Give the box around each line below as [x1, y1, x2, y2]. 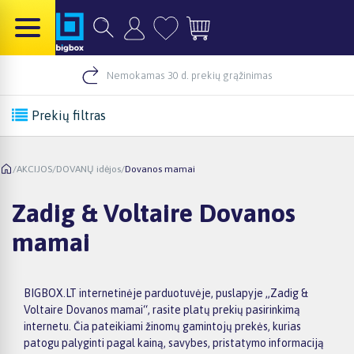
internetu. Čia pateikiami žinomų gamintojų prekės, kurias [24, 319, 301, 333]
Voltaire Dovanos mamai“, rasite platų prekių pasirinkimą [24, 303, 300, 316]
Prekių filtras [32, 108, 106, 122]
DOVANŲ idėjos [56, 163, 121, 175]
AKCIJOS [17, 163, 52, 175]
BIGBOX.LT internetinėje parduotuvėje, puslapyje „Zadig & [24, 286, 308, 299]
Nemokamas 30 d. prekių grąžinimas [107, 69, 273, 81]
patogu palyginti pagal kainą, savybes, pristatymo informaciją [24, 336, 324, 349]
